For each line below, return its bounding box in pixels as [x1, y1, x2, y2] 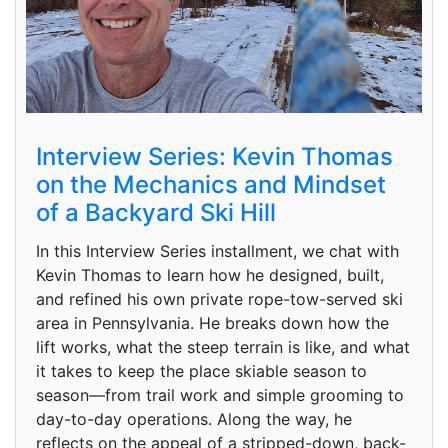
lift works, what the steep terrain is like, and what [36, 336, 410, 357]
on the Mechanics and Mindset [36, 169, 386, 199]
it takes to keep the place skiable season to [36, 360, 367, 381]
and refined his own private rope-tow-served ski [36, 288, 403, 309]
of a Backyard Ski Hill [36, 197, 276, 227]
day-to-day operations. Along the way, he [36, 408, 352, 429]
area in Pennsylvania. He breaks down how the [36, 312, 389, 333]
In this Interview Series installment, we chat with [36, 240, 399, 261]
